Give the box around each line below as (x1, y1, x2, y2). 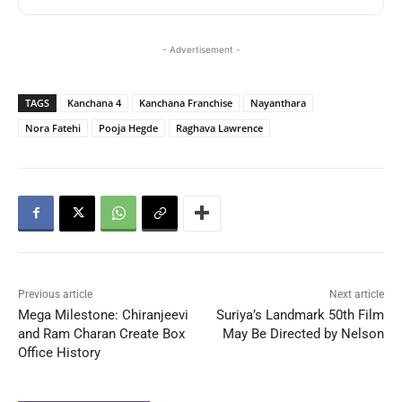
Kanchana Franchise (139, 95, 232, 109)
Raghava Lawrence (176, 120, 263, 135)
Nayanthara (250, 95, 306, 109)
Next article (328, 287, 384, 301)
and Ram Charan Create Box (18, 325, 185, 342)
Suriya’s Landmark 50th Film (215, 306, 384, 323)
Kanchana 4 (67, 95, 121, 109)
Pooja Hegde (99, 120, 158, 135)
